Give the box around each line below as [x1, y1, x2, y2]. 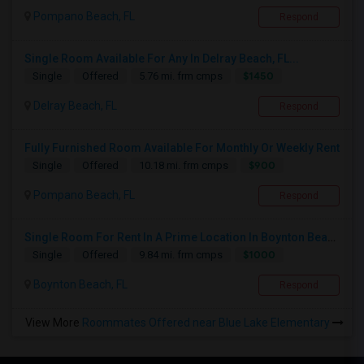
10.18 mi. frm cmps [139, 159, 228, 172]
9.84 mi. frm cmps [139, 249, 223, 262]
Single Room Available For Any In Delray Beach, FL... [24, 52, 299, 66]
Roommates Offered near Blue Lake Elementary [82, 316, 332, 330]
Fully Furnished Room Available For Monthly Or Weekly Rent [24, 141, 340, 155]
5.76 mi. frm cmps [139, 70, 223, 83]
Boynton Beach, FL [31, 278, 128, 292]
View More [25, 316, 82, 330]
